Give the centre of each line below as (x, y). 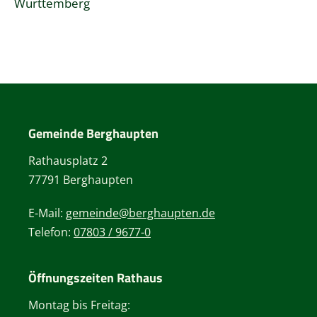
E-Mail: (47, 213)
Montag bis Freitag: (79, 305)
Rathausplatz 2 (68, 160)
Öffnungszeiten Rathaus (96, 277)
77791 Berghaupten (81, 179)
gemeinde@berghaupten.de (140, 213)
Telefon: (51, 232)
